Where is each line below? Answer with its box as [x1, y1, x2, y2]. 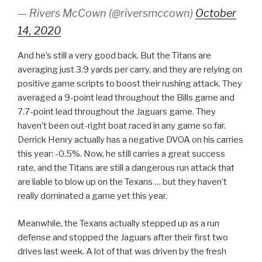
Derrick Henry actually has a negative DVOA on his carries [18, 135, 243, 146]
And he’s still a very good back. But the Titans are [18, 50, 211, 61]
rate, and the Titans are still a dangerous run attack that [18, 163, 235, 174]
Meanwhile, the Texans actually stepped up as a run [18, 218, 219, 229]
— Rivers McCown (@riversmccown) [18, 7, 195, 20]
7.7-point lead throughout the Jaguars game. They [18, 106, 216, 118]
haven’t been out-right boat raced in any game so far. [18, 120, 226, 132]
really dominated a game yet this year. [18, 191, 167, 202]
